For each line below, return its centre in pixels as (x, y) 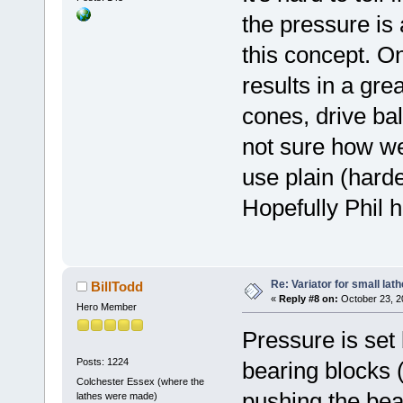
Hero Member (106, 306)
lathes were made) (116, 395)
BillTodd (117, 286)
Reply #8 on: (308, 298)
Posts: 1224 (102, 362)
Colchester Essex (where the (140, 381)
